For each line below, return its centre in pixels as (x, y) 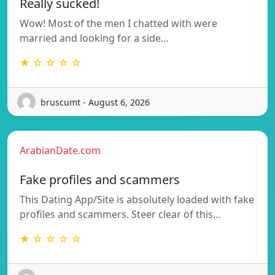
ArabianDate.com (60, 151)
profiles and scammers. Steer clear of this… (120, 215)
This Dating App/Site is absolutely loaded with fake (137, 200)
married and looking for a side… (94, 38)
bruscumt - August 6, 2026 (95, 102)
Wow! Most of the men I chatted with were (118, 24)
